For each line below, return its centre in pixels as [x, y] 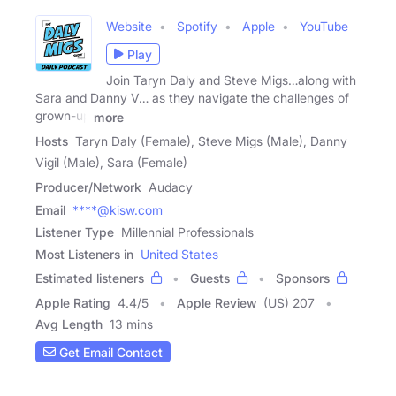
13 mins [131, 324]
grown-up [63, 116]
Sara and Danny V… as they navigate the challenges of [192, 98]
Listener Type [75, 232]
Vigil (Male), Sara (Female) [111, 163]
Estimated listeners [90, 278]
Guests [210, 278]
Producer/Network [88, 187]
